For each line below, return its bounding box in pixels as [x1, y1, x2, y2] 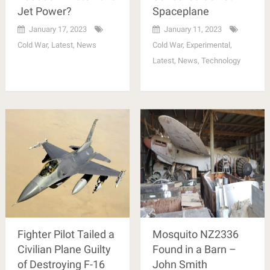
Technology [201, 56, 240, 66]
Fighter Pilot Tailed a [17, 228, 115, 241]
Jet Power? [17, 5, 72, 18]
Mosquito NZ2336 [152, 228, 239, 241]
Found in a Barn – [152, 243, 236, 256]
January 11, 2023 [163, 25, 222, 34]
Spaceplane [152, 5, 214, 18]
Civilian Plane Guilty [17, 243, 111, 256]
